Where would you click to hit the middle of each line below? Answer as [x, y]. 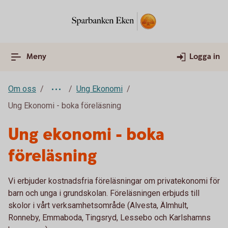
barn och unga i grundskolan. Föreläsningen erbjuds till [104, 193]
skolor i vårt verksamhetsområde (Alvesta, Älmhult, [98, 205]
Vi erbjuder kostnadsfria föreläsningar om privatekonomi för [114, 181]
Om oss [22, 89]
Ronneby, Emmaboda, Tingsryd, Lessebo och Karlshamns [109, 218]
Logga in [205, 57]
